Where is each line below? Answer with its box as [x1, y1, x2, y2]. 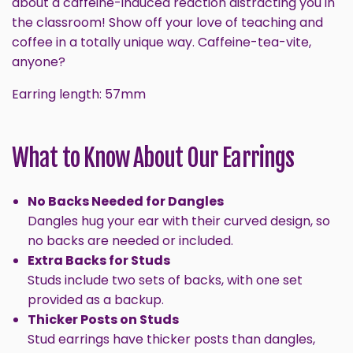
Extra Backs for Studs [28, 251, 170, 270]
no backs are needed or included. [28, 232, 233, 251]
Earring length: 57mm [12, 84, 146, 103]
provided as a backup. [28, 291, 164, 310]
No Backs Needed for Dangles [28, 192, 224, 211]
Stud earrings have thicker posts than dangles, [28, 330, 315, 349]
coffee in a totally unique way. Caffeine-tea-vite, [12, 32, 311, 51]
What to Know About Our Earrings [12, 143, 295, 173]
